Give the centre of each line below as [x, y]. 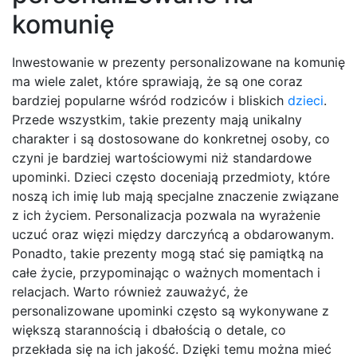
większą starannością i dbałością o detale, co [149, 330]
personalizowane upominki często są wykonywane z [171, 310]
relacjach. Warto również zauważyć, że [130, 291]
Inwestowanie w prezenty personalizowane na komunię [178, 62]
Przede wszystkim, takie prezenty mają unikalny [157, 119]
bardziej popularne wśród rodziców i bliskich [150, 100]
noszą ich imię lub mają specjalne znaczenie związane [175, 196]
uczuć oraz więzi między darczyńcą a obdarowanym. [173, 234]
